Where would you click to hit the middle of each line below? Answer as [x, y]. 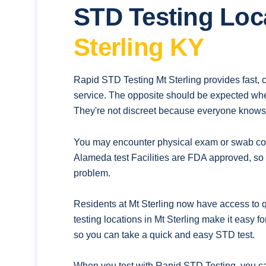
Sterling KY [139, 47]
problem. [92, 173]
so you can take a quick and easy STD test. [164, 235]
